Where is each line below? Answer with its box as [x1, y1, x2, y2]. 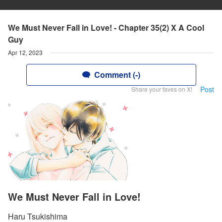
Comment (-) [94, 69, 140, 80]
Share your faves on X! [131, 85, 192, 93]
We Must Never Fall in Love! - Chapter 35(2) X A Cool [8, 22, 204, 33]
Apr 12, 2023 [8, 48, 43, 56]
